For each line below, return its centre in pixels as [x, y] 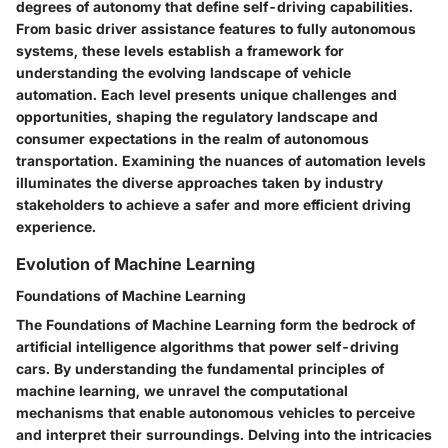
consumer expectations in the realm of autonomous [192, 138]
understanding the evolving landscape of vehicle [183, 72]
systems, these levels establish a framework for [180, 50]
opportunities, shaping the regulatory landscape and [197, 116]
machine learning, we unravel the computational [182, 390]
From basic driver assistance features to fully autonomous [216, 28]
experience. [56, 226]
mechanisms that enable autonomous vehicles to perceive [215, 412]
